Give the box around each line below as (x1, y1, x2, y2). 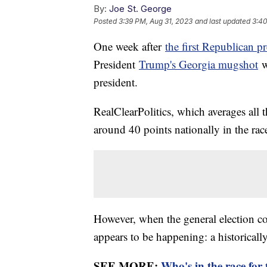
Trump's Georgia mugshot (139, 56, 258, 72)
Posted (94, 16, 119, 26)
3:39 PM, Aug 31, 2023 (119, 16, 193, 26)
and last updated (195, 16, 250, 26)
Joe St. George (109, 2, 172, 14)
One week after (94, 38, 165, 54)
